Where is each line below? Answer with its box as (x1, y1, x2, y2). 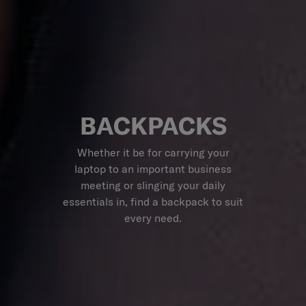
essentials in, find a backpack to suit (63, 195, 243, 209)
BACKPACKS (79, 111, 227, 141)
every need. (124, 211, 182, 225)
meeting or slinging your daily (81, 178, 225, 193)
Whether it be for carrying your (76, 145, 229, 160)
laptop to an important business (74, 162, 232, 176)
